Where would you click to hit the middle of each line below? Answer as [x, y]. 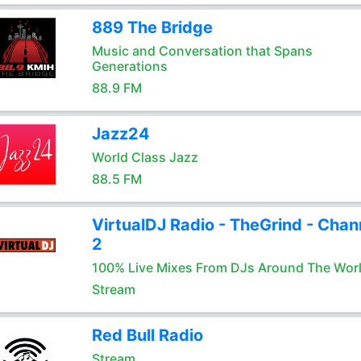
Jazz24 [120, 134]
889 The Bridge [152, 27]
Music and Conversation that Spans [202, 51]
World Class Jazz [145, 157]
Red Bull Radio [147, 335]
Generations [129, 66]
